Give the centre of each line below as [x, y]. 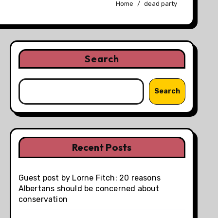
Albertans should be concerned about [89, 188]
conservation [43, 199]
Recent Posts [102, 147]
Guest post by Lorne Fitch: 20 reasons [90, 178]
